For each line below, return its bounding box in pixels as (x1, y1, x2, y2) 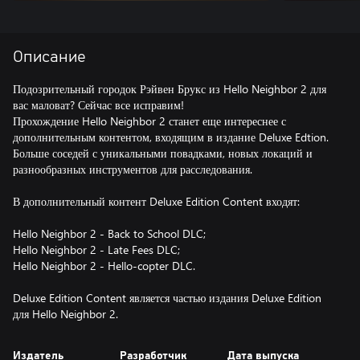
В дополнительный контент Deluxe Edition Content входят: (13, 194, 300, 209)
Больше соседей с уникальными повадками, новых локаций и (13, 145, 313, 161)
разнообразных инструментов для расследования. (13, 162, 252, 177)
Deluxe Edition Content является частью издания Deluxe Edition (13, 290, 321, 305)
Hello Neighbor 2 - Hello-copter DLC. (13, 258, 195, 273)
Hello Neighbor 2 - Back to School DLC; (13, 226, 206, 241)
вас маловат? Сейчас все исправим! (13, 97, 184, 112)
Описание (13, 49, 86, 65)
